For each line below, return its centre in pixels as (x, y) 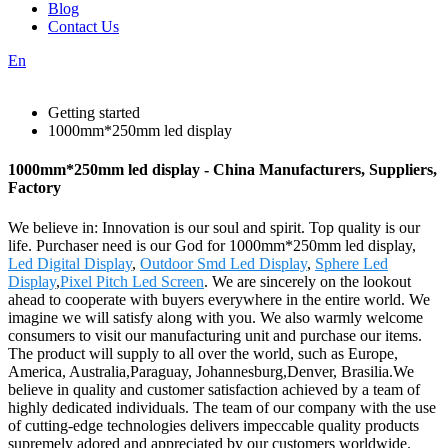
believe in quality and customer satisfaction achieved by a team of (214, 389)
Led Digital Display (70, 263)
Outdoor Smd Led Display (223, 263)
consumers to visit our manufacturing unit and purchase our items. (215, 335)
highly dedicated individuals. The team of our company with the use (222, 407)
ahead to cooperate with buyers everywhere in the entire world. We (219, 299)
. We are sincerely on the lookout (307, 281)
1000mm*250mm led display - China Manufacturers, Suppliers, (222, 170)
